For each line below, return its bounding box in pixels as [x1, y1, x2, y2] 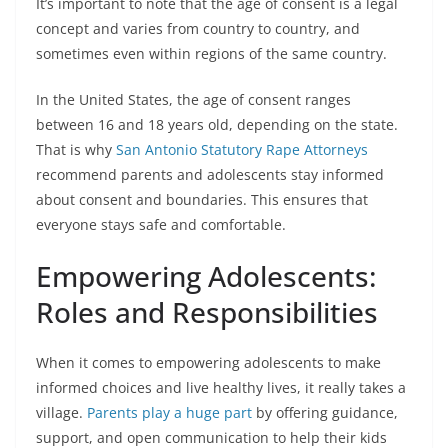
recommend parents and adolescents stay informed [36, 164, 384, 184]
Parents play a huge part [87, 402, 252, 422]
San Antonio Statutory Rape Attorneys [116, 139, 368, 159]
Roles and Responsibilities [36, 292, 378, 331]
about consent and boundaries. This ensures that [36, 189, 368, 209]
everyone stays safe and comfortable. [36, 214, 286, 234]
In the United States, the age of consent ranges [36, 89, 351, 109]
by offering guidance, [252, 402, 398, 422]
